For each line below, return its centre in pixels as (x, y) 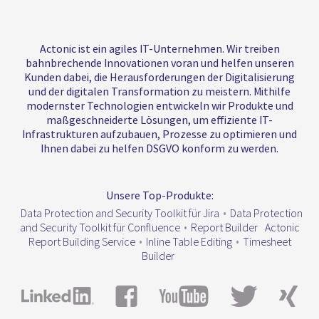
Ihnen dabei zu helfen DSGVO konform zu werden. (159, 148)
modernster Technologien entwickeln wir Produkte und (159, 106)
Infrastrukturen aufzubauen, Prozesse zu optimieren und (159, 134)
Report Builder (224, 228)
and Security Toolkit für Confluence (100, 228)
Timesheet (267, 242)
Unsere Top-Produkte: (159, 195)
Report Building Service (82, 242)
